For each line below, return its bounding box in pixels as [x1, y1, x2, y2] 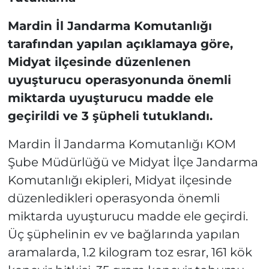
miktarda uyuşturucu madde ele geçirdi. [7, 209, 248, 224]
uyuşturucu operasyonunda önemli [7, 73, 231, 88]
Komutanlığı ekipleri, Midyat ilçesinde [7, 173, 232, 188]
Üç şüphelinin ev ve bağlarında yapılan [7, 227, 240, 242]
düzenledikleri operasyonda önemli [7, 191, 220, 206]
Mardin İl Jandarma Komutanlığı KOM [7, 137, 236, 152]
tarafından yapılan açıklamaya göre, [7, 37, 233, 52]
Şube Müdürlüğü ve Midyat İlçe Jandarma [7, 155, 258, 170]
